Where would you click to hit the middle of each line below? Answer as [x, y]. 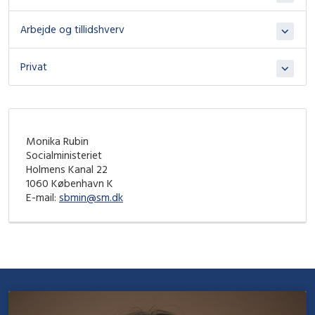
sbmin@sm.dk [91, 197]
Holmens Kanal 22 [67, 169]
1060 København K [70, 183]
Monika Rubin [57, 141]
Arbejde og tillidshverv [72, 30]
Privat [34, 67]
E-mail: [43, 197]
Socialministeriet [64, 155]
